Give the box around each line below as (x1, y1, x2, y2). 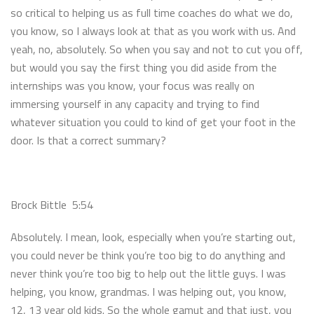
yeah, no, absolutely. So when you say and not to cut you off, (11, 40, 303, 57)
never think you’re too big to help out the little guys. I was (11, 264, 286, 282)
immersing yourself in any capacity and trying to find (11, 95, 259, 112)
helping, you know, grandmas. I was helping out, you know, (11, 282, 287, 300)
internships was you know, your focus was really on (11, 76, 254, 94)
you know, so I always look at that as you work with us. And (11, 22, 296, 39)
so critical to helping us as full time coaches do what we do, (11, 4, 293, 21)
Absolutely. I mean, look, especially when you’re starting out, (11, 228, 296, 245)
